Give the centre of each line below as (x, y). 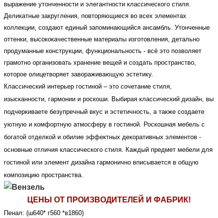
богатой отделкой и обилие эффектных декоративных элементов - (102, 137)
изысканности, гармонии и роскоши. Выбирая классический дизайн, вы (109, 99)
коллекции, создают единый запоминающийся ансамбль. (89, 28)
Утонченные (192, 28)
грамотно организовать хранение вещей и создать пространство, (100, 63)
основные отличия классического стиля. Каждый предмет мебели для (108, 150)
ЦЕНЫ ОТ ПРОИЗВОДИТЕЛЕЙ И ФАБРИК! (109, 200)
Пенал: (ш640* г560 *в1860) (44, 213)
